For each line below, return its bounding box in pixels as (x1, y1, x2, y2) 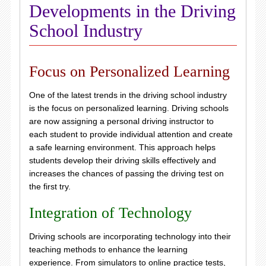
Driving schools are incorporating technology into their (28, 231, 231, 241)
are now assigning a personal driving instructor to (28, 116, 214, 126)
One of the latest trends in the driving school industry (28, 90, 227, 100)
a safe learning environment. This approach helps (28, 142, 216, 152)
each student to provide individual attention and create (28, 129, 233, 139)
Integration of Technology (28, 204, 192, 221)
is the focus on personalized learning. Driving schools (28, 103, 229, 113)
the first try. (28, 181, 71, 191)
